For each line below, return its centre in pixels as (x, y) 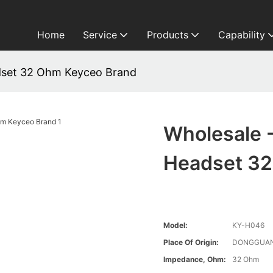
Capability (241, 35)
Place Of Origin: (191, 243)
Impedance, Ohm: (195, 260)
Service (100, 35)
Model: (176, 225)
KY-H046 (249, 225)
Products (167, 35)
